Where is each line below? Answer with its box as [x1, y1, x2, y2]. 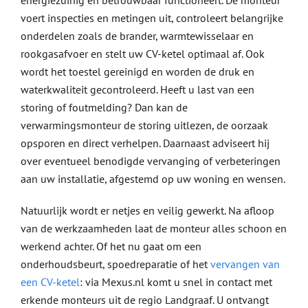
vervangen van [210, 257, 280, 272]
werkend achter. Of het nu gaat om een [20, 239, 201, 254]
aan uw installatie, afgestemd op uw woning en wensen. [20, 172, 285, 186]
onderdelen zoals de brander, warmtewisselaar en [20, 29, 254, 43]
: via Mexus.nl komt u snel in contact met [79, 275, 272, 289]
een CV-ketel [20, 275, 80, 289]
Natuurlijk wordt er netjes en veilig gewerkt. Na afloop [20, 203, 274, 218]
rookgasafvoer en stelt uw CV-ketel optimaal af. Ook [20, 47, 265, 61]
